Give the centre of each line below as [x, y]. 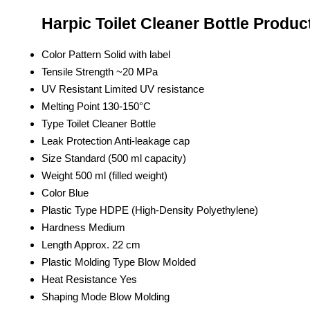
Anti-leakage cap [152, 140]
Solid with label [137, 54]
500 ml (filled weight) [121, 175]
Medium [107, 227]
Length [57, 244]
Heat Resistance [79, 279]
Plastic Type [69, 210]
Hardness [64, 227]
